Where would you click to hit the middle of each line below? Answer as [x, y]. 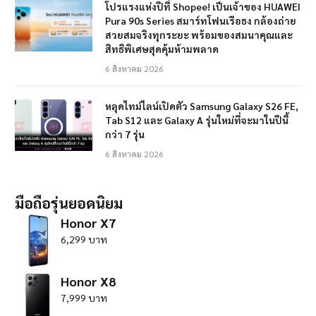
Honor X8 [88, 281]
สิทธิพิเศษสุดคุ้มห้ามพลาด [162, 49]
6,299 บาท [84, 239]
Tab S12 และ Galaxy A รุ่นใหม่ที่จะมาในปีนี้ [197, 120]
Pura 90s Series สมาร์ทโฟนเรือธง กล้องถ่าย [201, 21]
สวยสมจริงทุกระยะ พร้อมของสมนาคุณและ [199, 35]
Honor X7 [88, 223]
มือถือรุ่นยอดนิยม [69, 203]
